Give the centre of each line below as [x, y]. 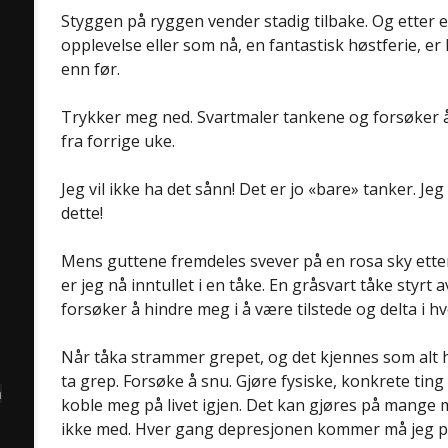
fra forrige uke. [118, 140]
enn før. [90, 68]
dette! [82, 212]
